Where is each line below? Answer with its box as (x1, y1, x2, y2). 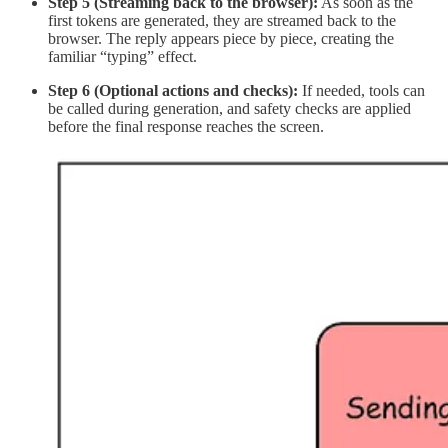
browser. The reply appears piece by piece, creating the (48, 30, 394, 48)
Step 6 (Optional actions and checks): (48, 82, 298, 100)
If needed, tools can (298, 82, 425, 100)
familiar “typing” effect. (48, 48, 197, 66)
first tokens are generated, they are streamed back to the (48, 12, 396, 30)
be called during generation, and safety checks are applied (48, 100, 411, 118)
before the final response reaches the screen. (48, 118, 324, 136)
